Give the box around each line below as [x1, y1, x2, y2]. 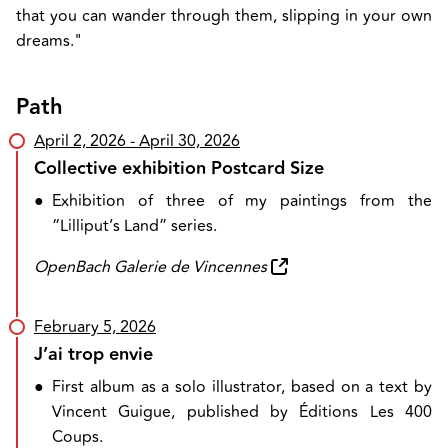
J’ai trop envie [34, 340, 153, 369]
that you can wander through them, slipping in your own [16, 4, 432, 28]
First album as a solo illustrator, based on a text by [52, 375, 432, 399]
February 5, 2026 [34, 315, 156, 339]
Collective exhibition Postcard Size [34, 154, 324, 183]
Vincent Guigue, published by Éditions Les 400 [52, 400, 432, 424]
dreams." [16, 29, 82, 53]
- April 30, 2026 [126, 129, 240, 153]
